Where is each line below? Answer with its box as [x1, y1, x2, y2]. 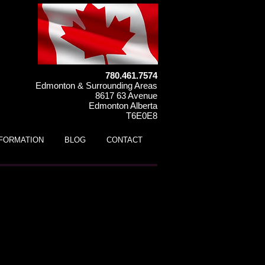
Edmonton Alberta [89, 101, 157, 111]
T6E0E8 [126, 111, 157, 121]
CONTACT [106, 135, 143, 144]
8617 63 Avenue [95, 91, 157, 101]
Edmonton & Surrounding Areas [35, 80, 157, 91]
